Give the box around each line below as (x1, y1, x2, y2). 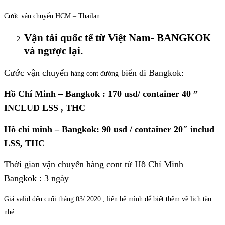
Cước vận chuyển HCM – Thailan (4, 12, 100, 20)
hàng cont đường (71, 69, 119, 77)
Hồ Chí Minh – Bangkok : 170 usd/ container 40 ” (4, 88, 198, 99)
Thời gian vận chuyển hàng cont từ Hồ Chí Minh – (4, 159, 190, 169)
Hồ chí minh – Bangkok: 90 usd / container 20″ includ (4, 124, 214, 134)
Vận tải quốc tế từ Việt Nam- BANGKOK (24, 32, 211, 44)
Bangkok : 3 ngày (4, 173, 69, 183)
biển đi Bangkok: (119, 67, 186, 78)
